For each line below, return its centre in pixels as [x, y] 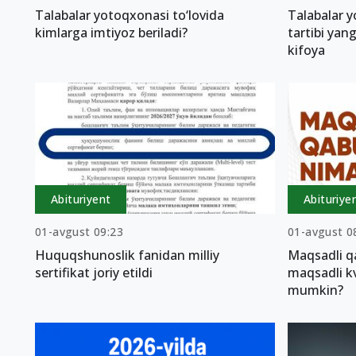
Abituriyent [81, 199]
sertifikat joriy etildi [94, 273]
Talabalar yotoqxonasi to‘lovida [130, 15]
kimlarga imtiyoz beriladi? [111, 32]
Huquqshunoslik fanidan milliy [127, 255]
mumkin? [315, 290]
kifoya [306, 50]
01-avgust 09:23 [79, 232]
